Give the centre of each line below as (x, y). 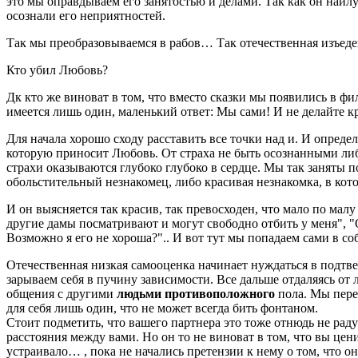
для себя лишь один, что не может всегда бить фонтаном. (162, 308)
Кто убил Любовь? (57, 70)
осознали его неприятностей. (86, 15)
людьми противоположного (196, 293)
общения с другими (62, 293)
